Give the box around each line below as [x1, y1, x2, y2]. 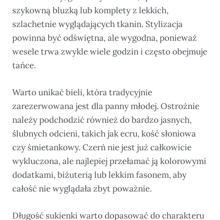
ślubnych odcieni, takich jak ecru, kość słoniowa [12, 128, 196, 139]
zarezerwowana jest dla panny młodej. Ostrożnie [12, 101, 199, 112]
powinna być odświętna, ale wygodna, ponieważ [12, 32, 197, 43]
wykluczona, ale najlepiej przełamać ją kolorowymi [12, 156, 206, 167]
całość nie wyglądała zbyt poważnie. [12, 183, 152, 194]
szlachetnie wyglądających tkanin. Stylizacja [12, 18, 183, 29]
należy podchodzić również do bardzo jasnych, [12, 114, 192, 126]
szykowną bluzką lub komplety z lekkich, [12, 4, 168, 16]
